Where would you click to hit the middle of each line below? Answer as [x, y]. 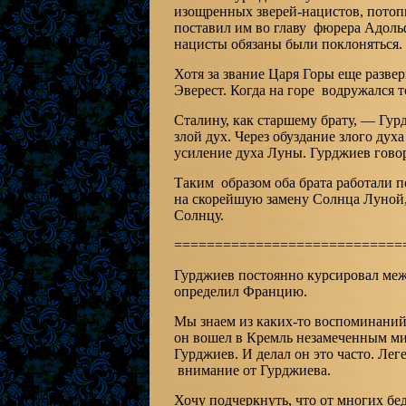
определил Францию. [240, 292]
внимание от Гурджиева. [252, 371]
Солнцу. [198, 216]
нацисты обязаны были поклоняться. [288, 44]
